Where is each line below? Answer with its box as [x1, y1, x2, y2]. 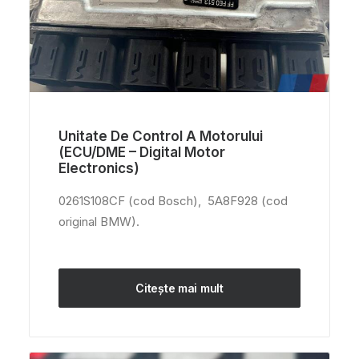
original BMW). [58, 214, 139, 229]
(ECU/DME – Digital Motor [58, 144, 225, 160]
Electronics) [58, 160, 139, 176]
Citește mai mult [135, 281, 224, 295]
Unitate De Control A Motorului [58, 128, 263, 144]
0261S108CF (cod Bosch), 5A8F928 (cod [58, 193, 288, 208]
